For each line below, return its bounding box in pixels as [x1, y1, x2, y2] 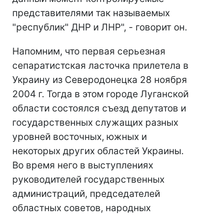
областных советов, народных [12, 202, 151, 214]
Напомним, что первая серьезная [12, 46, 165, 57]
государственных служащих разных [12, 117, 178, 129]
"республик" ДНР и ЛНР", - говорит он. [12, 22, 187, 33]
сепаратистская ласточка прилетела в [12, 60, 189, 72]
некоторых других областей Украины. [12, 145, 184, 157]
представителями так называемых [12, 7, 170, 19]
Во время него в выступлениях [12, 160, 153, 171]
